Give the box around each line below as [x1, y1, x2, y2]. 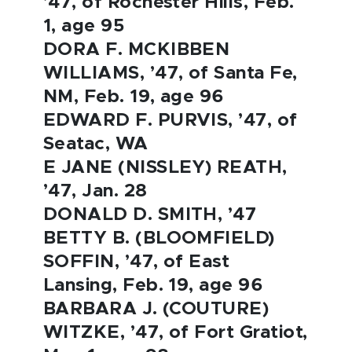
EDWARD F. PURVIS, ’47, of [43, 112, 298, 130]
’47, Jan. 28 [43, 182, 148, 200]
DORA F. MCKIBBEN [43, 41, 230, 59]
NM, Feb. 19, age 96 [43, 88, 224, 106]
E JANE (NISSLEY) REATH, [43, 159, 288, 177]
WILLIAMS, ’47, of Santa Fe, [43, 64, 298, 82]
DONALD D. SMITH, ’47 [43, 206, 257, 224]
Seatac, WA [43, 135, 148, 153]
